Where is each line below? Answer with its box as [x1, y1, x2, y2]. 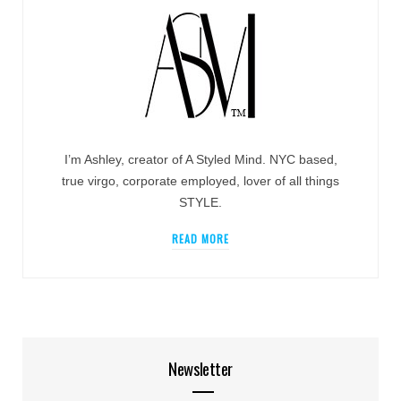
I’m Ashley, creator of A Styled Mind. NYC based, [64, 151, 337, 166]
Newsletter [168, 354, 233, 380]
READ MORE [171, 230, 230, 246]
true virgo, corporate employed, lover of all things [62, 173, 339, 188]
